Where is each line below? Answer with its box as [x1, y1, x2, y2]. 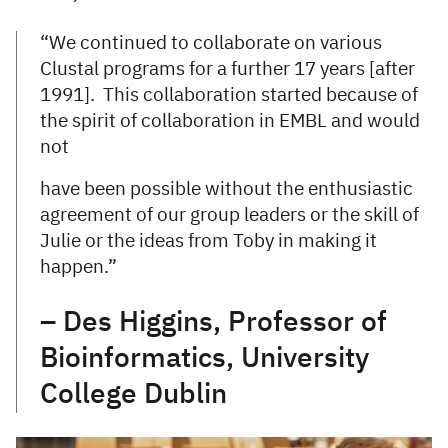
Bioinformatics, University [40, 345, 369, 374]
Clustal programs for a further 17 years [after [40, 60, 415, 80]
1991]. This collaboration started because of [40, 86, 418, 106]
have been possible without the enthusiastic [40, 180, 413, 200]
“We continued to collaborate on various [40, 34, 382, 54]
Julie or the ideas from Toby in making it [40, 232, 377, 252]
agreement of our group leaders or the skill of [40, 206, 419, 226]
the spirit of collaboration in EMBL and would [40, 112, 420, 132]
